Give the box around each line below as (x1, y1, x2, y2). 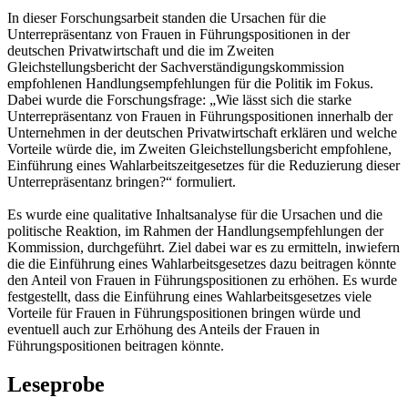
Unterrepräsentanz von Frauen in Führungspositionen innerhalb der (7, 107, 393, 124)
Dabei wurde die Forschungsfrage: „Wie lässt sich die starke (7, 91, 352, 107)
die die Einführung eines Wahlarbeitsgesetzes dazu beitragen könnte (7, 255, 396, 271)
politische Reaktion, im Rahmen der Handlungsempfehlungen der (7, 222, 383, 239)
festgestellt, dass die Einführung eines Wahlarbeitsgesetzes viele (7, 288, 372, 304)
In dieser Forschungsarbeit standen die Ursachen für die (7, 9, 326, 25)
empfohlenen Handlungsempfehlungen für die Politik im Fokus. (7, 75, 373, 91)
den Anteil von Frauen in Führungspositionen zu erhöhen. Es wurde (7, 271, 397, 288)
